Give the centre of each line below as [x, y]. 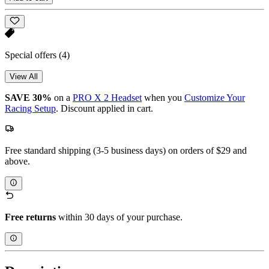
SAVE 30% [28, 98]
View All [24, 77]
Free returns [30, 217]
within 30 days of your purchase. [119, 217]
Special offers [32, 55]
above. [17, 162]
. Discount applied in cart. [104, 109]
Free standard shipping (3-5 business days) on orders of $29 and [126, 151]
